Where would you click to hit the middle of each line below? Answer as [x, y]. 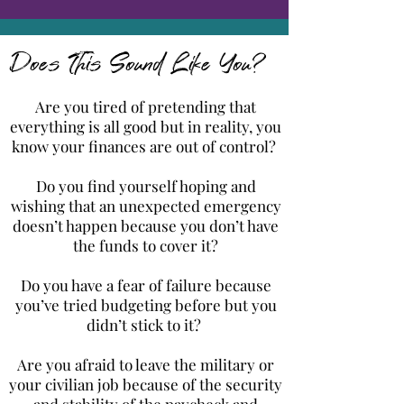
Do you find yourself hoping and [146, 186]
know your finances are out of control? [146, 146]
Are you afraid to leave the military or [146, 364]
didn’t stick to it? [146, 325]
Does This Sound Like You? [138, 65]
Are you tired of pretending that [146, 106]
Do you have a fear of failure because [146, 285]
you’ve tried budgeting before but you [146, 305]
